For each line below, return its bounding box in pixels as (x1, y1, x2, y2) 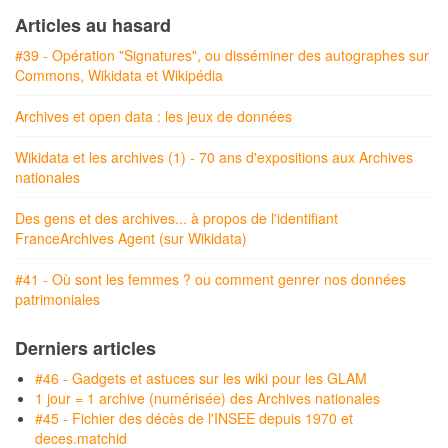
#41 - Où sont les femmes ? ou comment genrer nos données (15, 269, 406, 289)
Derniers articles (15, 335, 156, 361)
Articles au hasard (15, 12, 171, 38)
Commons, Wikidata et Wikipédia (15, 65, 223, 85)
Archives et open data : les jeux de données (15, 106, 292, 126)
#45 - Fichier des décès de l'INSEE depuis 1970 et (35, 408, 353, 428)
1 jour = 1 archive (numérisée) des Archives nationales (35, 388, 380, 408)
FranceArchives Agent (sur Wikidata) (15, 228, 247, 248)
